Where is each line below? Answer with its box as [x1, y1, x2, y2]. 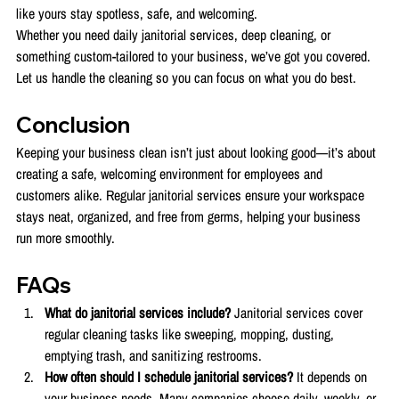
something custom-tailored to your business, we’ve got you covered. [16, 46, 374, 67]
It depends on [297, 367, 370, 387]
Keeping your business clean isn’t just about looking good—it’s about [16, 142, 379, 163]
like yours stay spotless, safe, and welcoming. [16, 4, 257, 24]
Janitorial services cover [234, 303, 366, 323]
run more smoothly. [16, 228, 115, 248]
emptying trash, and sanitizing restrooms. [45, 346, 262, 366]
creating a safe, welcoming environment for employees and [16, 164, 326, 184]
